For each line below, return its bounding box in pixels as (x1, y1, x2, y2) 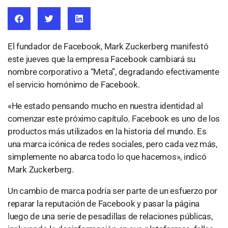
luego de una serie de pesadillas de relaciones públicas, (8, 211, 213, 221)
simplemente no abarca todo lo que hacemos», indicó (8, 152, 207, 162)
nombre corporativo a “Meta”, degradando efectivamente (8, 67, 219, 77)
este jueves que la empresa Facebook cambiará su (8, 54, 196, 64)
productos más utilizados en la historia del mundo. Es (8, 126, 207, 136)
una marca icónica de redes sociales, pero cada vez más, (8, 139, 217, 149)
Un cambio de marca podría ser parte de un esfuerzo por (8, 186, 218, 196)
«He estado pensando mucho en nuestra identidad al (8, 101, 203, 111)
